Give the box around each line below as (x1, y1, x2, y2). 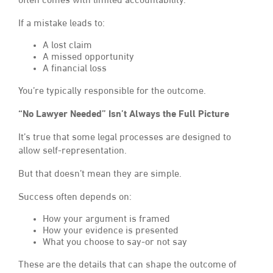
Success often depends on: (18, 193, 132, 203)
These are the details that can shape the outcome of (18, 260, 236, 271)
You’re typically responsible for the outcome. (18, 87, 206, 97)
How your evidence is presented (43, 226, 179, 236)
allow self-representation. (18, 146, 127, 157)
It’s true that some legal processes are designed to (18, 133, 231, 143)
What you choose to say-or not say (43, 238, 187, 248)
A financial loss (43, 64, 107, 74)
